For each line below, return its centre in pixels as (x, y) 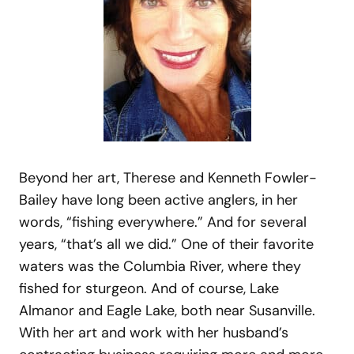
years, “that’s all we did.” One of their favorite (166, 244)
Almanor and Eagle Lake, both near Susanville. (167, 310)
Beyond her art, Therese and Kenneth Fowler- (168, 177)
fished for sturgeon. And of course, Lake (149, 288)
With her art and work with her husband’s (154, 332)
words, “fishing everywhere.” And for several (163, 222)
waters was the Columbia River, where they (160, 266)
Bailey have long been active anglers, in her (158, 200)
